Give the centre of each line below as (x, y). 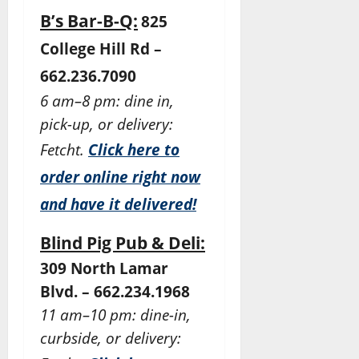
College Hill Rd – (101, 49)
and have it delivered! (118, 204)
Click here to (134, 150)
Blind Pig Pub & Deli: (123, 243)
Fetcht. (64, 150)
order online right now (120, 177)
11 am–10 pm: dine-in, (115, 315)
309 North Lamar (104, 268)
